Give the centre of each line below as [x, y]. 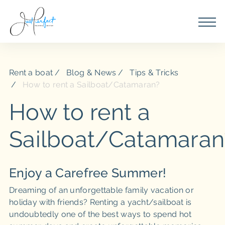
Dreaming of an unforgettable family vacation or [101, 190]
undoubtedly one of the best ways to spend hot [100, 214]
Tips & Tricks [154, 73]
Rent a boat [31, 73]
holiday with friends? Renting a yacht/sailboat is [100, 202]
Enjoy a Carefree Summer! [88, 173]
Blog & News [91, 73]
